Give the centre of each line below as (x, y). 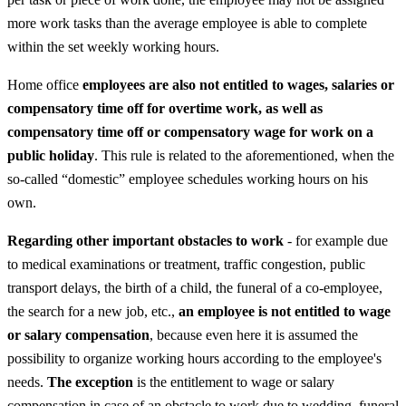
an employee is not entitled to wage (285, 311)
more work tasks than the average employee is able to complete (187, 23)
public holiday (51, 155)
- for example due (336, 240)
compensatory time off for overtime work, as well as (165, 108)
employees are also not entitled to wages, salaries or (238, 84)
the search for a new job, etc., (93, 311)
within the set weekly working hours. (113, 46)
